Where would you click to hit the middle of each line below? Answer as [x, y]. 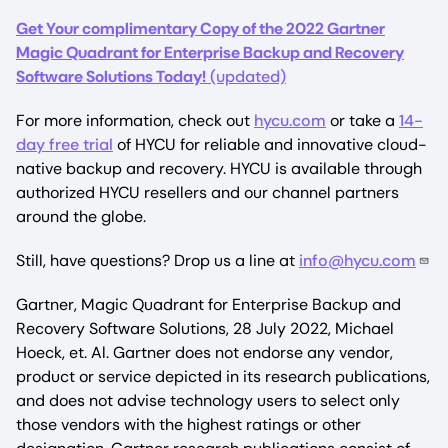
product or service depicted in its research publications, [223, 377]
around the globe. [81, 217]
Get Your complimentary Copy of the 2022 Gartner [200, 29]
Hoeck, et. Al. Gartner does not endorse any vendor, [204, 353]
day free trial [64, 145]
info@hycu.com [357, 261]
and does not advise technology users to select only [208, 401]
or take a [362, 121]
